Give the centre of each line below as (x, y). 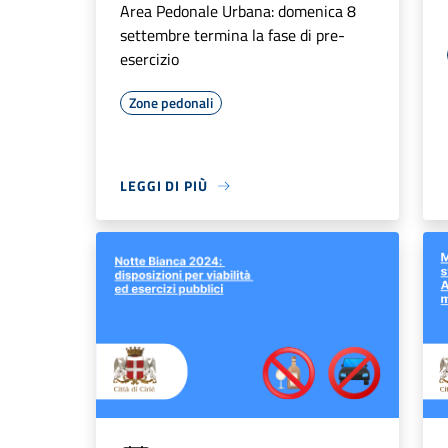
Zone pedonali (171, 103)
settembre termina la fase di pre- (232, 35)
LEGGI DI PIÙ (164, 186)
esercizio (149, 59)
